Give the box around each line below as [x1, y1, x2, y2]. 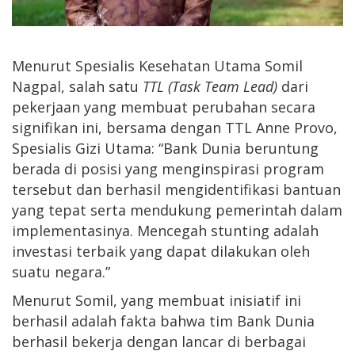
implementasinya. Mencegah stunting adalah [12, 220, 319, 240]
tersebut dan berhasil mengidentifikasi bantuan [12, 179, 341, 199]
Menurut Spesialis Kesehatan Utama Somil [12, 55, 303, 75]
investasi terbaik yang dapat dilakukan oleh [12, 241, 310, 261]
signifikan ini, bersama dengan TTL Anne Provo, [12, 117, 338, 137]
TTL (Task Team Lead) [143, 76, 277, 96]
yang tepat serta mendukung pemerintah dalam [12, 200, 342, 219]
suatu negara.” [12, 261, 110, 281]
